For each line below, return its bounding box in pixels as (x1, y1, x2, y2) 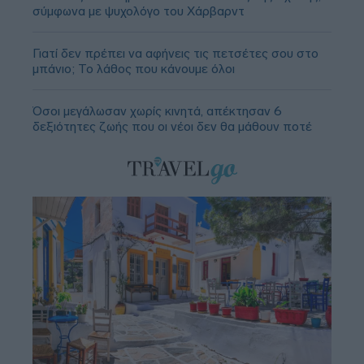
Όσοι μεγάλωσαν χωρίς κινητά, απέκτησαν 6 (32, 102, 282, 119)
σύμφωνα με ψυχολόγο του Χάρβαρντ (32, 2, 245, 19)
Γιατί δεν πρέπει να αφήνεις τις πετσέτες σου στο (32, 45, 318, 61)
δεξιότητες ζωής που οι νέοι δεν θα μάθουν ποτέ (32, 118, 312, 134)
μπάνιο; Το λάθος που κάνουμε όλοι (32, 60, 235, 76)
